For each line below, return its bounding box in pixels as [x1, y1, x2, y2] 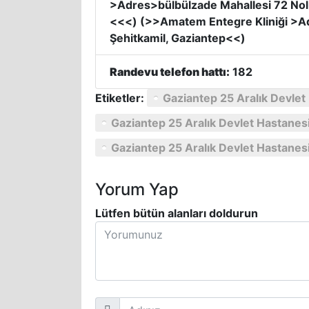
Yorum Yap [95, 179, 179, 199]
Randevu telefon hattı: [110, 65, 230, 79]
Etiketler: [95, 91, 147, 105]
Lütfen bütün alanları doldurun [95, 206, 258, 220]
